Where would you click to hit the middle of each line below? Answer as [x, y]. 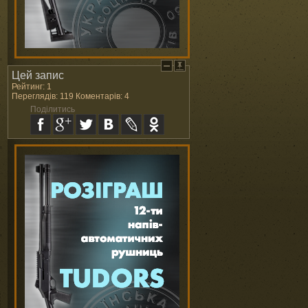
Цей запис [38, 75]
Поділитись [52, 109]
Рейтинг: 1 [32, 87]
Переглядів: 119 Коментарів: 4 [70, 96]
